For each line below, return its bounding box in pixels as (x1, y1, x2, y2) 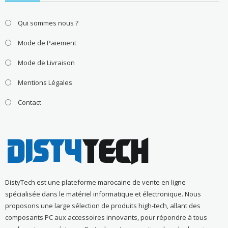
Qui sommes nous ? (17, 18, 78, 27)
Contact (17, 97, 41, 107)
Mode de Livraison (17, 58, 75, 67)
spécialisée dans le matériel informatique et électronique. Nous (5, 189, 201, 199)
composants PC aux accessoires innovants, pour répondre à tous (5, 213, 207, 222)
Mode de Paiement (17, 38, 76, 47)
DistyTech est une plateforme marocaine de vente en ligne (5, 178, 186, 187)
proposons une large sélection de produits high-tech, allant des (5, 201, 201, 211)
